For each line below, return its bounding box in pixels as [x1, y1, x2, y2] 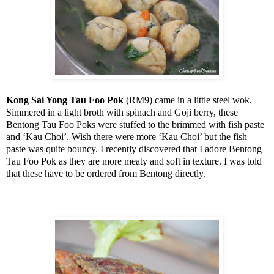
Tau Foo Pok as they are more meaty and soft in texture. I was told [6, 156, 262, 167]
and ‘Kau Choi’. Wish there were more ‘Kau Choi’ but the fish [6, 131, 247, 143]
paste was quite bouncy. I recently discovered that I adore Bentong [6, 144, 262, 155]
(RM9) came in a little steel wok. [126, 95, 252, 106]
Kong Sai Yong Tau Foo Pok [6, 95, 126, 106]
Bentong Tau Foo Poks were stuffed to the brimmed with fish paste [6, 119, 264, 130]
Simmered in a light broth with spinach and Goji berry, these [6, 107, 238, 118]
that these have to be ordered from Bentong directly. [6, 168, 206, 179]
